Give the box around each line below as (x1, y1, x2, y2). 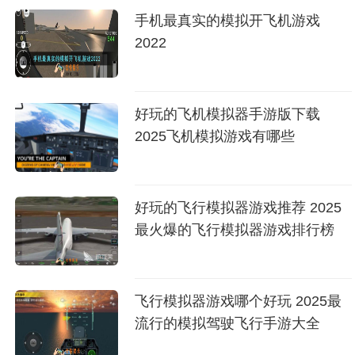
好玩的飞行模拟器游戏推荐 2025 (135, 199, 342, 216)
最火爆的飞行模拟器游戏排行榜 (135, 221, 335, 238)
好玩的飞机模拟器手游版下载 (135, 105, 321, 122)
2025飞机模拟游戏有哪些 (135, 128, 296, 144)
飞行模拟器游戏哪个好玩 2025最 (135, 293, 342, 310)
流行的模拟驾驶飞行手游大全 (135, 315, 321, 332)
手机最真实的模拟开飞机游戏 (135, 12, 321, 29)
